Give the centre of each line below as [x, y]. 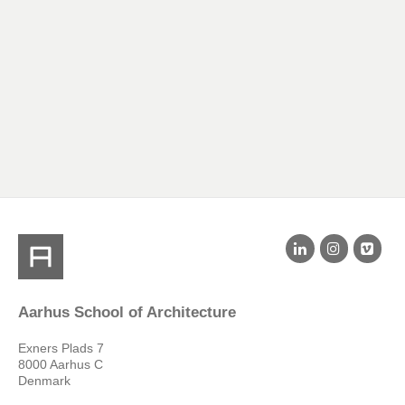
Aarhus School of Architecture [127, 313]
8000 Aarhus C [61, 365]
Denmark [44, 381]
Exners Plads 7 [61, 348]
